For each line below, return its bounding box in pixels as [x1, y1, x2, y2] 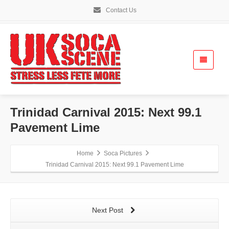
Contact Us [104, 7, 136, 14]
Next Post [91, 206, 125, 215]
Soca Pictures [104, 150, 142, 157]
